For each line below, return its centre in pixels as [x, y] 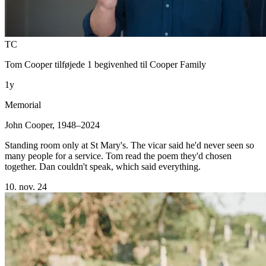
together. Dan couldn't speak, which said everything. [103, 166]
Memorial [23, 104]
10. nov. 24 [26, 186]
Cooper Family [178, 64]
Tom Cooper [28, 64]
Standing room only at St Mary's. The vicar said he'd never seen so [129, 145]
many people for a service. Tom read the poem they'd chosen [118, 156]
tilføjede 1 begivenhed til [101, 64]
